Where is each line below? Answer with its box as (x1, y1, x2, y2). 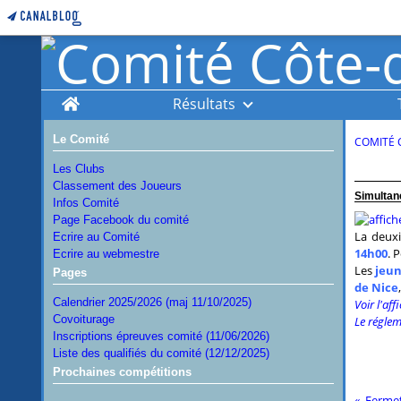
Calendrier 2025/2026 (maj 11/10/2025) (52, 295, 252, 309)
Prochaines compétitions (52, 365, 192, 379)
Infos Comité (52, 196, 119, 209)
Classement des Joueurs (52, 179, 182, 192)
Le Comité (52, 132, 109, 146)
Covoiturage (52, 312, 115, 326)
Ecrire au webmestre (52, 247, 159, 260)
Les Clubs (52, 162, 105, 175)
